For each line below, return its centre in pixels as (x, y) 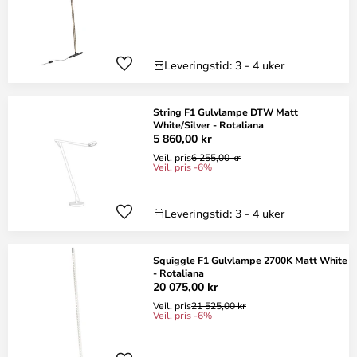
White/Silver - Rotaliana (208, 124)
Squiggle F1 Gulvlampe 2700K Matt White (250, 260)
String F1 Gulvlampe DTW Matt (226, 112)
